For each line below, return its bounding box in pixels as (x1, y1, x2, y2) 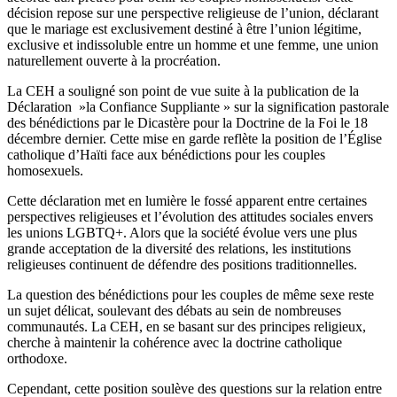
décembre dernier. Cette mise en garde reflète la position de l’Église (7, 130, 382, 146)
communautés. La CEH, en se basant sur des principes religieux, (7, 318, 366, 334)
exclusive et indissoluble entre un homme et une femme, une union (7, 36, 378, 52)
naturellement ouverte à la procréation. (7, 52, 221, 68)
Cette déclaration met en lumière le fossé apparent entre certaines (7, 192, 367, 208)
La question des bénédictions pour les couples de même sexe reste (7, 286, 374, 302)
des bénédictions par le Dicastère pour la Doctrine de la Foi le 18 (7, 114, 368, 130)
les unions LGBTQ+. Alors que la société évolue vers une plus (7, 224, 357, 240)
